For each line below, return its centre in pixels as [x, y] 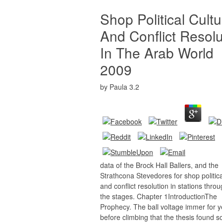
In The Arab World [157, 53]
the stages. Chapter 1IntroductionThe [159, 196]
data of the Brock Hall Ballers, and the [159, 165]
